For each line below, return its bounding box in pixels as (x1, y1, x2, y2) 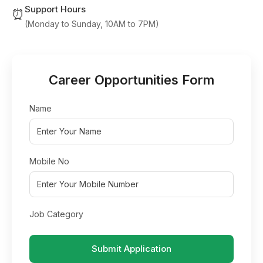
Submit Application (92, 243, 171, 254)
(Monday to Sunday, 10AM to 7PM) (25, 19, 159, 29)
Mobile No (29, 156, 69, 166)
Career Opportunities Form (49, 72, 214, 87)
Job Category (29, 209, 83, 219)
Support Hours (25, 4, 86, 15)
